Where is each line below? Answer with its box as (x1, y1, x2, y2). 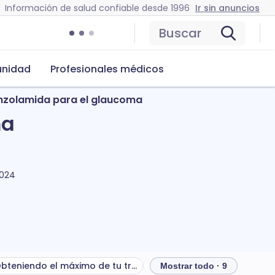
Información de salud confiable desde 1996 (5, 1, 190, 14)
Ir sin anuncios (195, 1, 260, 14)
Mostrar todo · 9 (160, 261, 227, 271)
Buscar (159, 25, 201, 42)
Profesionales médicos (50, 62, 164, 76)
